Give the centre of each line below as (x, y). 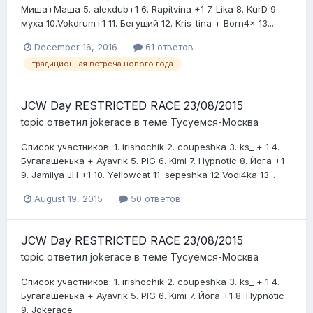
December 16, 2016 (76, 46)
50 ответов (154, 199)
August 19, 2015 (68, 199)
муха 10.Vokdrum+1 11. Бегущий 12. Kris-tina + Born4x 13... (147, 23)
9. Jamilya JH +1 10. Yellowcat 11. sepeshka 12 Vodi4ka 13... (148, 175)
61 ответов (168, 46)
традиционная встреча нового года (103, 64)
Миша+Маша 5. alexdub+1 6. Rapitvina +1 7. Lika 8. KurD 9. (150, 9)
